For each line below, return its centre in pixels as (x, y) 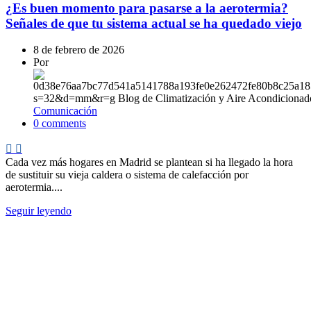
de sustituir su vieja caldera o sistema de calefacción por (127, 175)
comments (64, 124)
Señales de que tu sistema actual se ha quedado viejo (154, 23)
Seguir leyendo (39, 211)
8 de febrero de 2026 (79, 50)
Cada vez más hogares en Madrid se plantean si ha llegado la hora (149, 162)
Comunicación (65, 111)
